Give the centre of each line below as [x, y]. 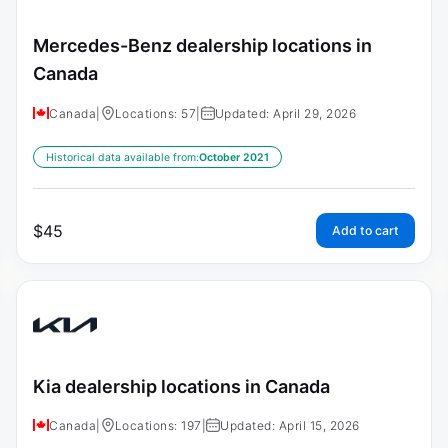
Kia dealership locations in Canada [181, 386]
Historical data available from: [122, 157]
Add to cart [365, 230]
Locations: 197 [158, 426]
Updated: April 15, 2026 [290, 426]
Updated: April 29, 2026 [285, 113]
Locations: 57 [155, 113]
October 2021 [234, 157]
